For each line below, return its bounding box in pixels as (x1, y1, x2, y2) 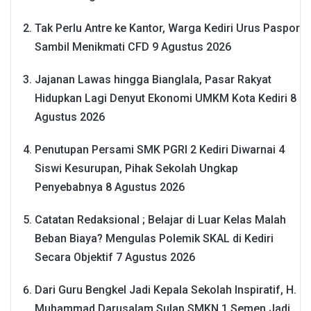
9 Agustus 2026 (152, 40, 231, 54)
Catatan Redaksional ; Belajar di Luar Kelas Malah (35, 213, 286, 227)
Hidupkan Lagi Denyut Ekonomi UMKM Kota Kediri (35, 92, 287, 106)
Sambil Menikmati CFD (35, 40, 149, 54)
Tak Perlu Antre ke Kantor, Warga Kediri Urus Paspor (35, 22, 300, 35)
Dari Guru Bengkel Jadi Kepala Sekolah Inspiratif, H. (35, 283, 296, 297)
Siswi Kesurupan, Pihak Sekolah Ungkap (35, 162, 238, 176)
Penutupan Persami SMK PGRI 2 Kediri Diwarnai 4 (35, 143, 285, 157)
